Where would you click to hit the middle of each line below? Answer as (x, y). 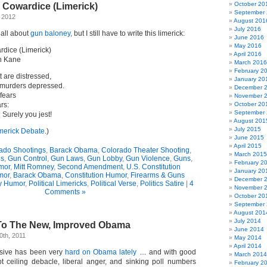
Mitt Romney (33, 167)
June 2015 (249, 137)
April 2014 (248, 246)
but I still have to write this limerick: (128, 33)
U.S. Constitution (153, 167)
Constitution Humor (96, 175)
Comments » (65, 192)
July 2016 (248, 29)
